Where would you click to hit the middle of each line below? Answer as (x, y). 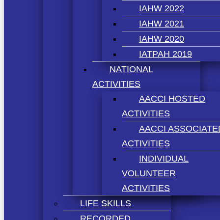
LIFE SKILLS (106, 203)
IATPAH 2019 (165, 54)
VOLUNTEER (149, 173)
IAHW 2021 (162, 23)
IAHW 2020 (162, 39)
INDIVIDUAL (164, 158)
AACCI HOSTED (172, 98)
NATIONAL (131, 69)
